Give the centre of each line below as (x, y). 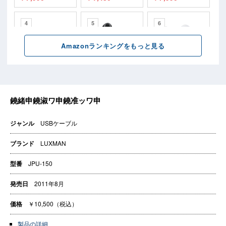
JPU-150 (40, 163)
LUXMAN (53, 143)
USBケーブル (59, 123)
